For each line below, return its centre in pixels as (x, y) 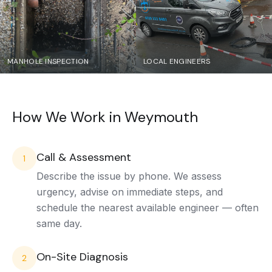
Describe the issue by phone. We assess (129, 176)
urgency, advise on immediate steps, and (130, 192)
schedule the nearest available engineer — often (148, 208)
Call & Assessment (84, 157)
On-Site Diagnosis (82, 257)
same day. (59, 223)
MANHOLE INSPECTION (48, 61)
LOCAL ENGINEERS (177, 61)
